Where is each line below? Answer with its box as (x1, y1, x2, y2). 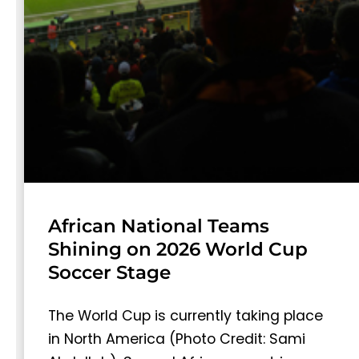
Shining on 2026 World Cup (48, 238, 308, 261)
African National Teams (48, 215, 269, 238)
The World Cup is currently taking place (48, 306, 323, 326)
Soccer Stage (48, 261, 171, 284)
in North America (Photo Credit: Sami (48, 329, 305, 349)
